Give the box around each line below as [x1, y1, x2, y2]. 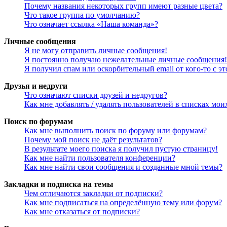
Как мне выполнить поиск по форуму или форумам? [24, 126, 207, 135]
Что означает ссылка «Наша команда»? [24, 19, 158, 28]
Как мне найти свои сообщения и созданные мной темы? [24, 162, 222, 171]
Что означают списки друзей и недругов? [24, 90, 167, 99]
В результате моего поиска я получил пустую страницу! [24, 144, 218, 153]
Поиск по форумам [4, 117, 73, 126]
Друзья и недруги [4, 81, 67, 90]
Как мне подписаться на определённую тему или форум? [24, 198, 222, 207]
